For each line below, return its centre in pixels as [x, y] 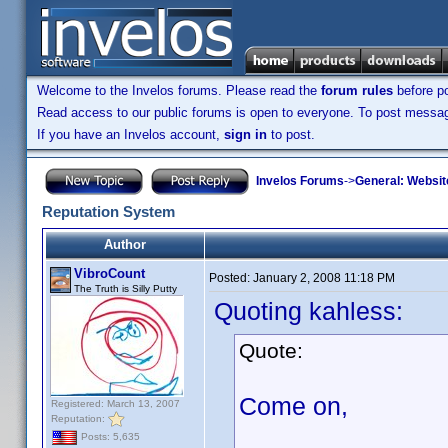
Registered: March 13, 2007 [115, 403]
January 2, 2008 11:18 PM [324, 278]
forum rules [357, 90]
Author [125, 244]
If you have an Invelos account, [130, 134]
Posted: [231, 278]
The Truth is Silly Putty [125, 288]
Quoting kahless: [308, 311]
